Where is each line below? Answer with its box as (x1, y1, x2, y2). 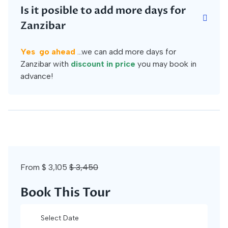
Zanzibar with (20, 59, 71, 69)
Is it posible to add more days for (20, 4, 186, 17)
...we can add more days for (77, 47, 176, 56)
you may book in (135, 59, 196, 69)
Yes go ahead (20, 47, 77, 56)
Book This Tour (20, 184, 110, 201)
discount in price (71, 59, 135, 69)
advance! (20, 71, 53, 81)
